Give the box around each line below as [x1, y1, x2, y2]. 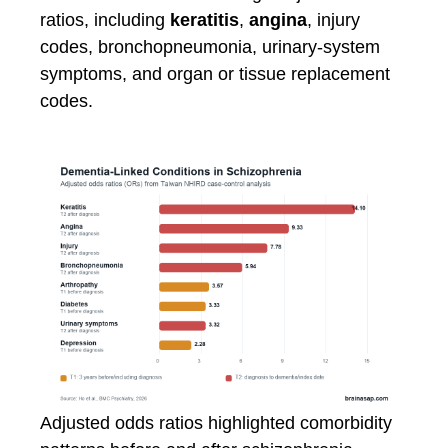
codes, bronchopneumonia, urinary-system [40, 37, 380, 57]
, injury [307, 10, 360, 30]
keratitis [170, 10, 239, 30]
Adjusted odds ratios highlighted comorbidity [40, 412, 392, 433]
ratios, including [40, 10, 170, 30]
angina [249, 10, 307, 30]
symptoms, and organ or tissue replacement [40, 64, 390, 84]
